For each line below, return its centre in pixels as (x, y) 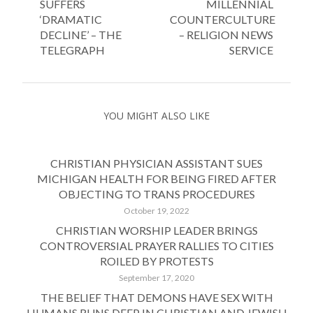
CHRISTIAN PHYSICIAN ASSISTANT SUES (156, 163)
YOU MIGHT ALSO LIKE (156, 115)
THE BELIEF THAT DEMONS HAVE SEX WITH (156, 297)
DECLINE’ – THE (81, 34)
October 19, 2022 (156, 210)
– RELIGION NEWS (226, 34)
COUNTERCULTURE (223, 19)
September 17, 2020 (156, 277)
